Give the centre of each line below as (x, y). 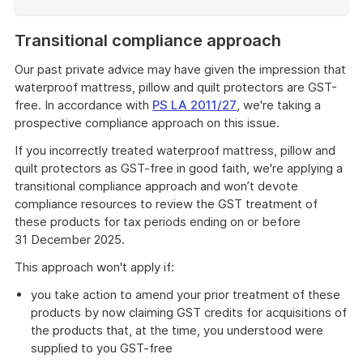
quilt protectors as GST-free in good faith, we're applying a (179, 168)
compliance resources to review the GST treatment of (166, 204)
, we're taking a (279, 105)
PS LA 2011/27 (194, 105)
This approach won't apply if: (94, 267)
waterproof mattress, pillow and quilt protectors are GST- (176, 87)
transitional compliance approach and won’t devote (156, 186)
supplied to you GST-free (102, 348)
